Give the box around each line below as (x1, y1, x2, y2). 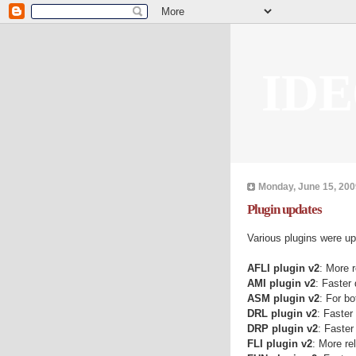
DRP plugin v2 (246, 322, 318, 335)
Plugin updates (246, 201, 322, 217)
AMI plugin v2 (246, 277, 315, 289)
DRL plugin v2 (246, 307, 317, 319)
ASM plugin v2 (246, 292, 319, 304)
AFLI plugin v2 (246, 261, 319, 274)
